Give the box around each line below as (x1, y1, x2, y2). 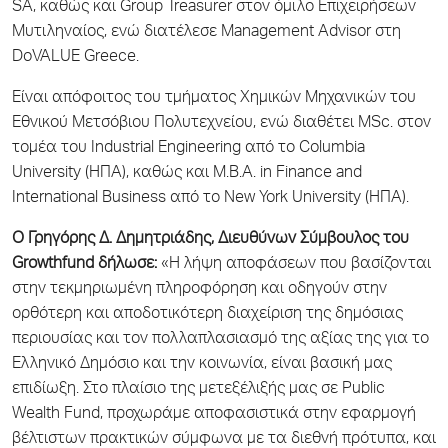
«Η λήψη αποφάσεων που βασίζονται (157, 256, 431, 273)
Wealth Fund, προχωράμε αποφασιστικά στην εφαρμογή (12, 406, 416, 423)
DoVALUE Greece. (12, 49, 139, 66)
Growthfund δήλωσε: (12, 256, 157, 273)
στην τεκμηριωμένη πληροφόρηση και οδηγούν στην (12, 281, 387, 298)
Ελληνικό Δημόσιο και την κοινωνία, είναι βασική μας (12, 356, 392, 373)
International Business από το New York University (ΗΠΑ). (12, 190, 409, 207)
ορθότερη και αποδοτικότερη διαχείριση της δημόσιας (12, 306, 403, 323)
